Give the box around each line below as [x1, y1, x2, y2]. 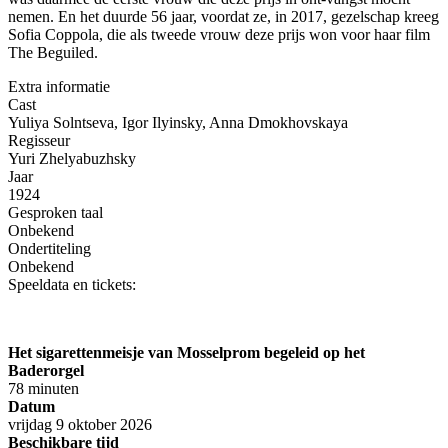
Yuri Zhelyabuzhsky [8, 150, 136, 168]
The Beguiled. [8, 44, 98, 62]
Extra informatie [8, 78, 110, 96]
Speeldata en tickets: [8, 276, 136, 294]
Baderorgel [8, 362, 84, 380]
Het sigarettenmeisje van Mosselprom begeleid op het [8, 344, 365, 362]
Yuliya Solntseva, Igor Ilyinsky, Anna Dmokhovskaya [8, 114, 348, 132]
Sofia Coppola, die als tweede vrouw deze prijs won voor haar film [8, 26, 430, 44]
